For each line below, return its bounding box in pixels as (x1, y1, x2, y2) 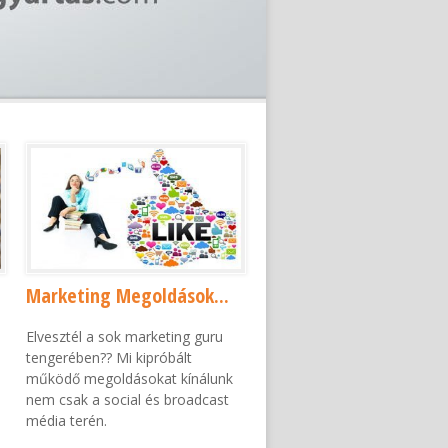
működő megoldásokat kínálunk (26, 369, 233, 388)
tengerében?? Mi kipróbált (26, 348, 192, 367)
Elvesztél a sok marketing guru (26, 327, 223, 346)
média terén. (26, 411, 107, 430)
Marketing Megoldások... (26, 282, 229, 309)
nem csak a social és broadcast (26, 390, 229, 409)
